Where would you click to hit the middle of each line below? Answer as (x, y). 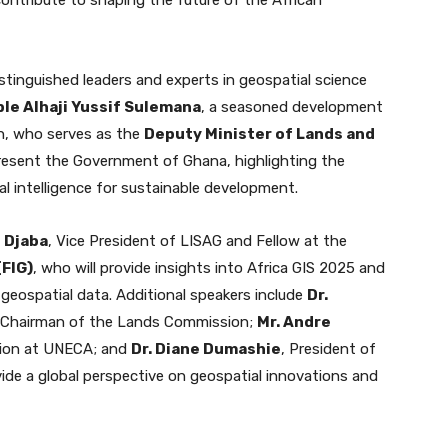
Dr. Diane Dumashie (206, 348)
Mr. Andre (294, 321)
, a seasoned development (292, 106)
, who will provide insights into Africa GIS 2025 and (209, 267)
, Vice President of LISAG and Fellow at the (197, 240)
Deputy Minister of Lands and (259, 133)
